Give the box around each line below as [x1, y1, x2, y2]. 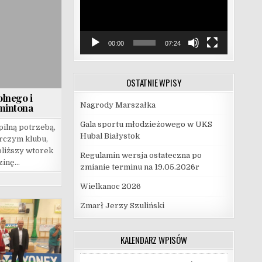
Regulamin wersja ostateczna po [80, 150, 202, 160]
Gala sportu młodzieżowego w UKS [80, 119, 212, 129]
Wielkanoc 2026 [80, 181, 141, 191]
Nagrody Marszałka [80, 100, 156, 109]
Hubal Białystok [80, 131, 140, 140]
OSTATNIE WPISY [126, 75, 181, 89]
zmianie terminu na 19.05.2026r [80, 162, 199, 171]
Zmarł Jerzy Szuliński [80, 201, 164, 210]
